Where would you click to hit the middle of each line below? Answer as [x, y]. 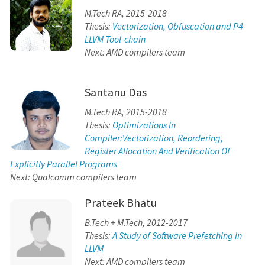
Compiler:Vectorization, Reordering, [153, 138]
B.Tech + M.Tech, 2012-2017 [136, 222]
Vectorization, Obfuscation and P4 [177, 26]
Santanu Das [115, 92]
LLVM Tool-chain [115, 39]
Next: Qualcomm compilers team [73, 177]
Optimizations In [144, 125]
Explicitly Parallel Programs [64, 164]
